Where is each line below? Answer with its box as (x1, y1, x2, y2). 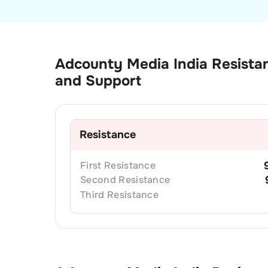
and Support (55, 71, 141, 90)
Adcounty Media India (55, 54, 208, 73)
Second (80, 173, 116, 186)
